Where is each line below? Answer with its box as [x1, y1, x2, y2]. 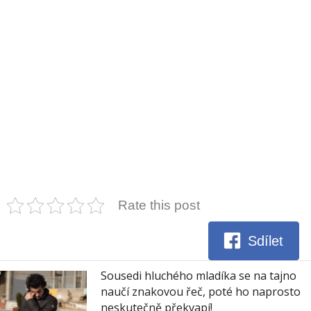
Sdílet [248, 233, 284, 249]
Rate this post [118, 197, 200, 212]
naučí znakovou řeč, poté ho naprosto [101, 283, 301, 299]
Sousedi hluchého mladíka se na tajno [101, 267, 296, 283]
